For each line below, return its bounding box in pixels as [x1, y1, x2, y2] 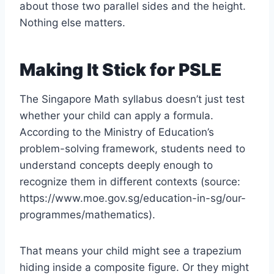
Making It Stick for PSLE [20, 59, 221, 81]
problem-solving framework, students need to [20, 143, 245, 155]
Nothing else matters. [20, 17, 125, 29]
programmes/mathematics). [20, 209, 155, 221]
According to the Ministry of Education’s [20, 126, 214, 139]
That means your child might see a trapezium [20, 245, 242, 257]
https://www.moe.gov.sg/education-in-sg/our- [20, 192, 246, 205]
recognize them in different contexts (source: [20, 176, 240, 188]
